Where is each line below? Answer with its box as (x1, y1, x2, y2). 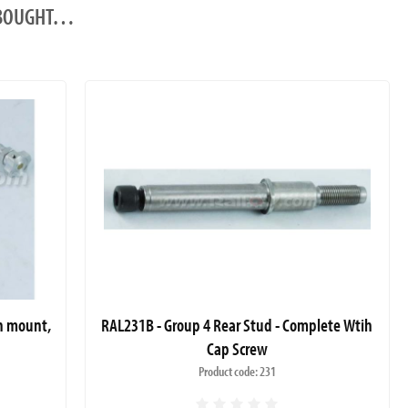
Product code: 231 (198, 362, 276, 380)
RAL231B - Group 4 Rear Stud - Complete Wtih (101, 312, 373, 336)
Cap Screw (206, 336, 268, 360)
